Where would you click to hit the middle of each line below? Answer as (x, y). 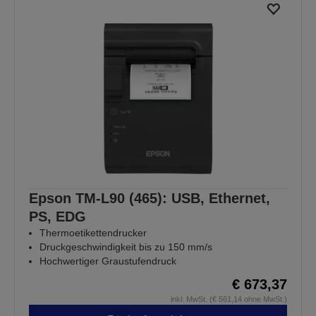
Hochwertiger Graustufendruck (108, 261)
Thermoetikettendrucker (93, 232)
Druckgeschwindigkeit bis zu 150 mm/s (126, 247)
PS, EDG (57, 216)
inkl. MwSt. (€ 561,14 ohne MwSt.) (229, 299)
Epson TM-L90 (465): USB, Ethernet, (150, 198)
